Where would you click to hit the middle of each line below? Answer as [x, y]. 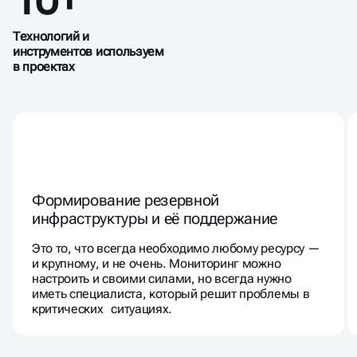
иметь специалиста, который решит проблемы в [171, 294]
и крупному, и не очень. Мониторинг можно [157, 264]
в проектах [44, 67]
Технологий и [51, 37]
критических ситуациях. [102, 309]
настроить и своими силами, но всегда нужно [162, 279]
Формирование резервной [126, 200]
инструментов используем [88, 52]
